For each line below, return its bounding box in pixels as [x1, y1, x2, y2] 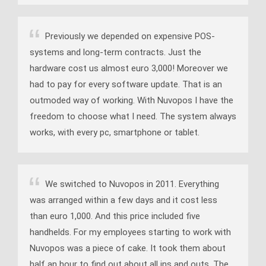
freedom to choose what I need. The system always [30, 110, 236, 122]
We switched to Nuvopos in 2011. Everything [45, 178, 219, 189]
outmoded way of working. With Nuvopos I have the [30, 94, 233, 106]
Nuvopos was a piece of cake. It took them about [30, 242, 226, 254]
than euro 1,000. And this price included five [30, 210, 200, 221]
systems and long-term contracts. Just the [30, 46, 201, 58]
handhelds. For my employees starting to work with [30, 226, 231, 237]
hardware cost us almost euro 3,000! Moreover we [30, 62, 228, 74]
